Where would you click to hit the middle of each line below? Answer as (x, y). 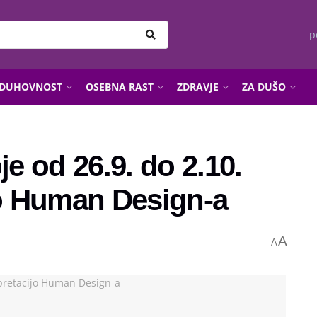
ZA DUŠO (264, 87)
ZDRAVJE (198, 87)
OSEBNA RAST (120, 87)
